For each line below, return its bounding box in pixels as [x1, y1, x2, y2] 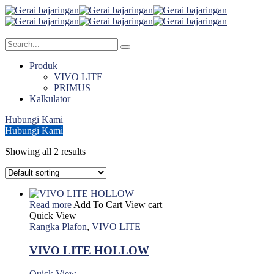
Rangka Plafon [29, 221, 87, 232]
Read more [29, 199, 72, 210]
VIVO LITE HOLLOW [29, 243, 149, 257]
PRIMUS [54, 83, 91, 93]
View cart [125, 199, 162, 210]
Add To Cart [73, 199, 122, 210]
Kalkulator [29, 94, 70, 104]
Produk [29, 61, 57, 71]
